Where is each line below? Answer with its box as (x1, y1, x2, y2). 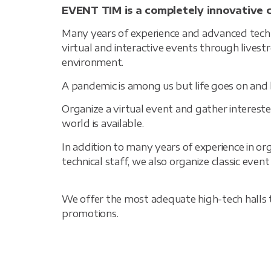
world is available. (62, 117, 144, 130)
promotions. (62, 207, 119, 220)
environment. (62, 56, 123, 69)
